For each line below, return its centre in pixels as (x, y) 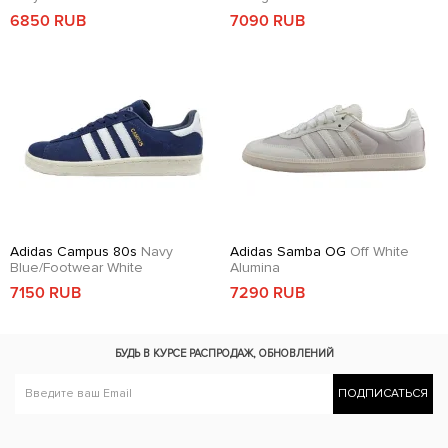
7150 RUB (45, 292)
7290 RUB (267, 292)
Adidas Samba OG (290, 251)
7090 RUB (267, 20)
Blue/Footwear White (76, 267)
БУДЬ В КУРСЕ (151, 353)
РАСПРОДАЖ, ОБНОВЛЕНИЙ (261, 353)
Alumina (255, 267)
